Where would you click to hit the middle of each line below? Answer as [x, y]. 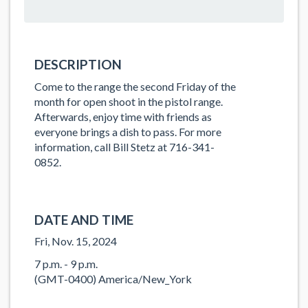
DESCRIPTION [78, 64]
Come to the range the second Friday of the [135, 86]
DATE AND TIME [84, 219]
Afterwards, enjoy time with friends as [123, 116]
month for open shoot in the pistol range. [129, 101]
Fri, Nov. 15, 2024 [76, 241]
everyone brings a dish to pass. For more [128, 131]
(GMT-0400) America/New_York [113, 278]
